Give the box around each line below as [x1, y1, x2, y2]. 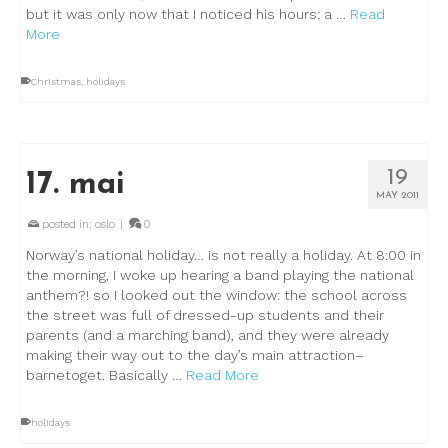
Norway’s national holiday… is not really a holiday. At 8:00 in [26, 247, 421, 263]
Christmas [31, 76, 81, 87]
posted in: [39, 218, 95, 231]
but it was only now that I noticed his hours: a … [26, 6, 350, 22]
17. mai [26, 169, 125, 201]
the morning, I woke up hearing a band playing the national [26, 267, 414, 283]
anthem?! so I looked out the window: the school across [26, 287, 407, 303]
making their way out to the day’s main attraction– [26, 347, 364, 363]
